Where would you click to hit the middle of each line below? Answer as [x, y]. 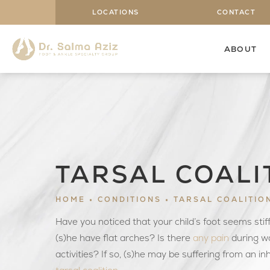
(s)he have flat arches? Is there [124, 238]
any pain [211, 238]
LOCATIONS [116, 12]
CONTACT [236, 12]
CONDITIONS [130, 200]
